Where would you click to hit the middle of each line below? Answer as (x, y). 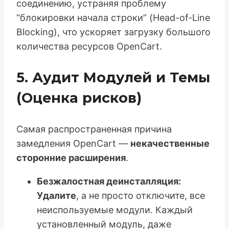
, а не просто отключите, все (141, 195)
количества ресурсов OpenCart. (89, 46)
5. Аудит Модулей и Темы (113, 77)
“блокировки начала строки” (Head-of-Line (113, 17)
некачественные (170, 143)
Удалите (56, 195)
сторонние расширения (71, 157)
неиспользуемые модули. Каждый (115, 210)
